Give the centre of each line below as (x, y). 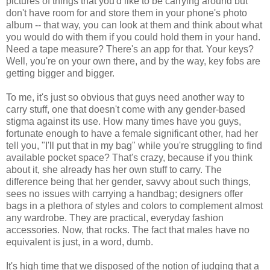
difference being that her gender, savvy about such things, (128, 182)
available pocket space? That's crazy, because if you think (129, 158)
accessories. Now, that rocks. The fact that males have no (128, 230)
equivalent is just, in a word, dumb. (80, 242)
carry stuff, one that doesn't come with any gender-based (126, 109)
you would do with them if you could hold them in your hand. (133, 37)
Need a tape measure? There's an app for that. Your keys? (130, 49)
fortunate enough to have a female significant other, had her (132, 133)
